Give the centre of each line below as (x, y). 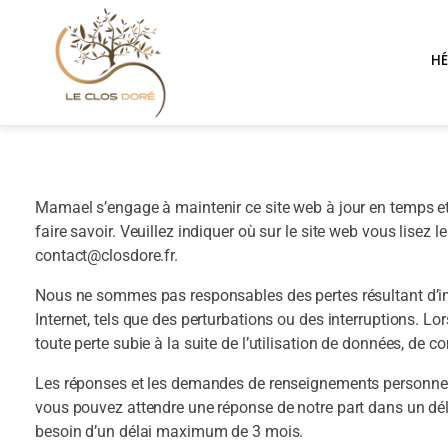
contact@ (68, 255)
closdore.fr (138, 255)
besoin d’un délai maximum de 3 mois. (169, 431)
